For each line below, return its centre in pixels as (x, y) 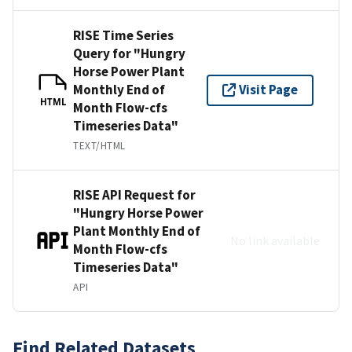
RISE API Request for (134, 194)
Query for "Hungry (129, 53)
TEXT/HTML (99, 145)
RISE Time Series (123, 35)
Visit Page (268, 90)
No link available (275, 240)
